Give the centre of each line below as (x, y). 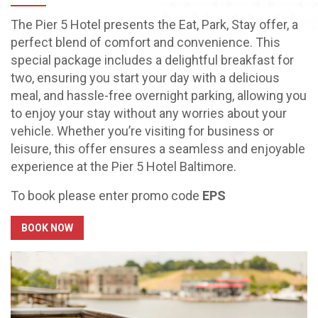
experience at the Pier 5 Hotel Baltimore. (124, 166)
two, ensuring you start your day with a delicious (145, 77)
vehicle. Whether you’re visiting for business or (142, 131)
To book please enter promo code (106, 195)
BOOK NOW (47, 227)
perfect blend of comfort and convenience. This (146, 42)
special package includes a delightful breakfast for (152, 60)
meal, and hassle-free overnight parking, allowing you (159, 95)
